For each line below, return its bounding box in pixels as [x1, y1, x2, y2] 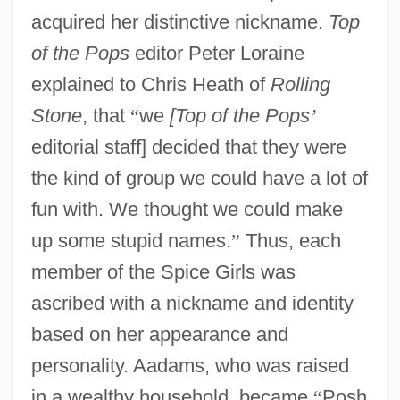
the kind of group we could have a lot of [30, 166, 368, 189]
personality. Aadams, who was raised [30, 354, 349, 377]
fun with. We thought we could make [30, 197, 343, 221]
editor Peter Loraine [129, 41, 304, 64]
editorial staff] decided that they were [30, 135, 346, 158]
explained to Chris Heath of [30, 72, 271, 96]
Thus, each [239, 229, 341, 252]
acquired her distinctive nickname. [30, 10, 329, 33]
